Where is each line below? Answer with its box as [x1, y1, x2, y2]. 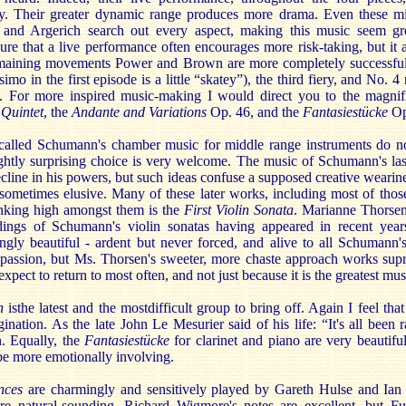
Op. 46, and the [207, 104, 303, 120]
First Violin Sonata [184, 202, 294, 217]
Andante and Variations [72, 104, 207, 120]
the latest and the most [17, 300, 148, 315]
